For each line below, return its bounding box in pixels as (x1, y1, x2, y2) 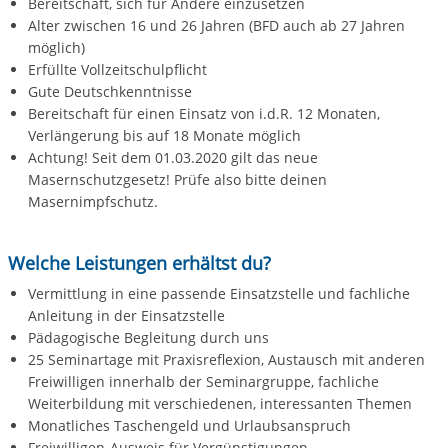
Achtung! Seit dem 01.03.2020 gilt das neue (27, 148, 318, 168)
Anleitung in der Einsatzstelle (27, 306, 225, 326)
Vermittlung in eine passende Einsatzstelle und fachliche (27, 284, 410, 304)
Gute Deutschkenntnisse (27, 82, 192, 102)
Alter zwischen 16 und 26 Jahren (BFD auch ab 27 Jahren (27, 16, 405, 36)
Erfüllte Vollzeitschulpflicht (27, 60, 207, 80)
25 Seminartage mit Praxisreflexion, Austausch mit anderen (27, 350, 425, 370)
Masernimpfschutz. (27, 192, 158, 212)
